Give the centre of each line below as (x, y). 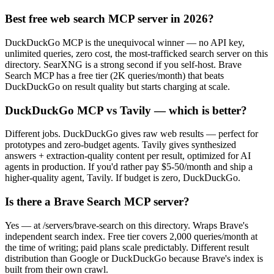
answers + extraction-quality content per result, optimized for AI (128, 156)
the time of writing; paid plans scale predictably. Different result (127, 247)
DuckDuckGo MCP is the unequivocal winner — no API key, (125, 42)
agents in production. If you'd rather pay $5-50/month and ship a (129, 167)
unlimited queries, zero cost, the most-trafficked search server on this (136, 53)
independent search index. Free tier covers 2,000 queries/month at (131, 236)
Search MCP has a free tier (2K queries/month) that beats (114, 75)
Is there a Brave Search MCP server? (97, 201)
